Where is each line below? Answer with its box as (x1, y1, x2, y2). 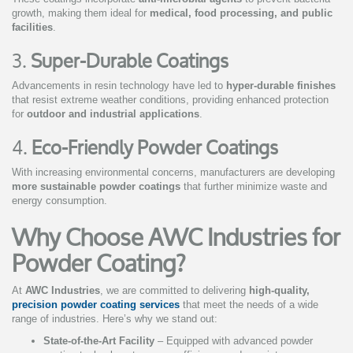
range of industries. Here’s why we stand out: (12, 313, 217, 325)
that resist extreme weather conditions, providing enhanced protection (12, 94, 329, 106)
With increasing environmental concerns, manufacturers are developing (12, 166, 335, 179)
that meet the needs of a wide (180, 299, 318, 311)
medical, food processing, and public (150, 7, 333, 20)
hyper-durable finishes (226, 80, 336, 92)
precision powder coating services (12, 299, 180, 311)
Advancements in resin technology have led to (12, 80, 226, 92)
